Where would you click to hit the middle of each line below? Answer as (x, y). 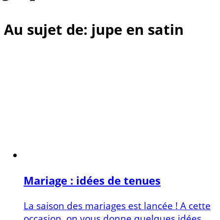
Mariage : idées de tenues (92, 181)
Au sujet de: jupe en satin (94, 29)
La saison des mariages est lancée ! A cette (117, 205)
